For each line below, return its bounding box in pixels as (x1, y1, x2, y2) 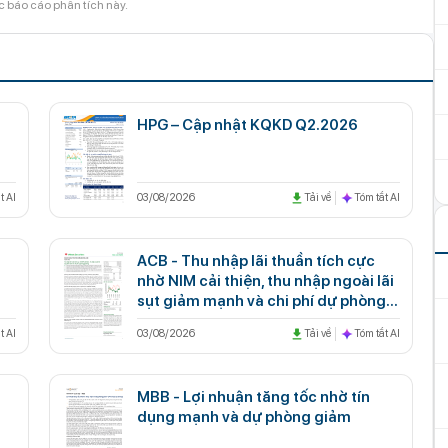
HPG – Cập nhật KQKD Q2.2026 (137, 115, 358, 134)
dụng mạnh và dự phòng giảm (137, 407, 351, 426)
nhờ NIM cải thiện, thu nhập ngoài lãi (137, 271, 394, 290)
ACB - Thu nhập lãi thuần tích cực (137, 251, 375, 270)
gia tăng (137, 311, 197, 330)
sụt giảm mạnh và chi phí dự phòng (137, 291, 386, 310)
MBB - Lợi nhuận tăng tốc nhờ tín (137, 387, 370, 406)
